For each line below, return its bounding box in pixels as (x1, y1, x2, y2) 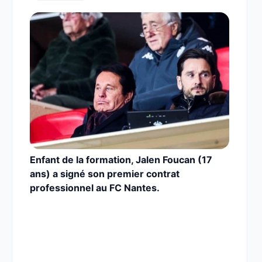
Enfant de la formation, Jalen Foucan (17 (30, 154, 212, 166)
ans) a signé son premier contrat (30, 168, 180, 180)
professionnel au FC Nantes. (30, 182, 162, 194)
